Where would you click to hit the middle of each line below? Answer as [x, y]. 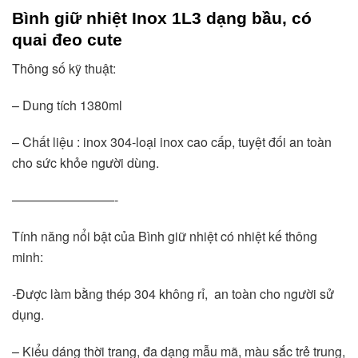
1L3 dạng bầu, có [239, 18]
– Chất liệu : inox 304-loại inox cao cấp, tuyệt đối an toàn [172, 142]
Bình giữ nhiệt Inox [89, 18]
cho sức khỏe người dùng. [86, 163]
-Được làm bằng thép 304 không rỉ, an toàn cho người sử [173, 294]
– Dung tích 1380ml [67, 105]
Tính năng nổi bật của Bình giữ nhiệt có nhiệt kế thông [165, 237]
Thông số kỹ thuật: [64, 69]
